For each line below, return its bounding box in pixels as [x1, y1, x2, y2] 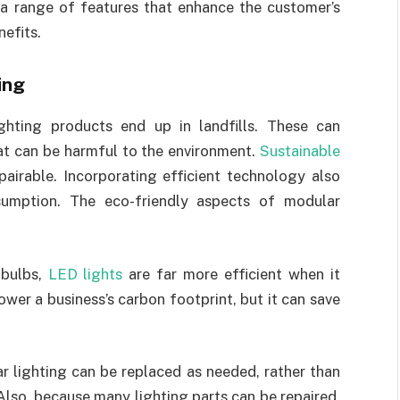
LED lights [47, 264, 123, 283]
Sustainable [260, 142, 340, 161]
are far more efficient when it [122, 264, 341, 283]
